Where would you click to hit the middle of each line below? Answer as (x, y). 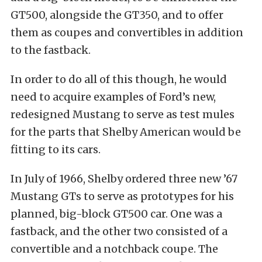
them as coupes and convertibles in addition (127, 33)
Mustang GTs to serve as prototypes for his (122, 196)
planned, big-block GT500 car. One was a (116, 214)
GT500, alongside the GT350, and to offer (117, 15)
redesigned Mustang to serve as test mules (123, 115)
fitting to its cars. (56, 150)
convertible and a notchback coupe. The (114, 249)
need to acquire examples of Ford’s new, (113, 97)
